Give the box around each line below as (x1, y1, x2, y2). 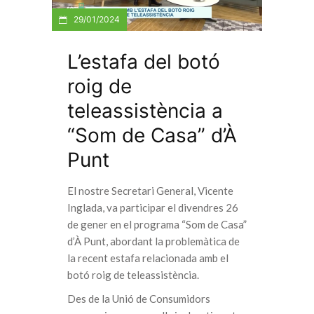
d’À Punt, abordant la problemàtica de (67, 234, 240, 247)
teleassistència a (67, 98, 223, 123)
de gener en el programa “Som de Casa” (67, 217, 247, 231)
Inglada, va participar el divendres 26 (67, 200, 238, 214)
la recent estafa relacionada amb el (67, 251, 228, 264)
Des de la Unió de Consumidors (67, 292, 210, 305)
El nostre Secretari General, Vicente (67, 184, 233, 197)
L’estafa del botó (67, 49, 220, 74)
